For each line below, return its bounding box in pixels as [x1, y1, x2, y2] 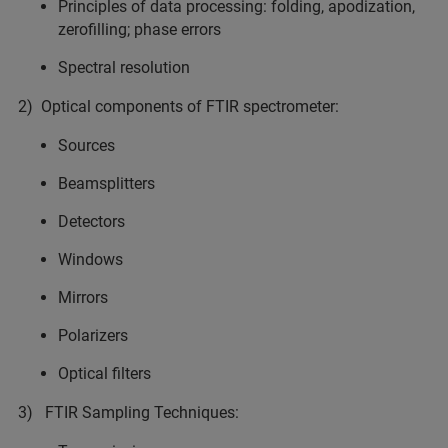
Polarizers [58, 326, 128, 345]
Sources [58, 136, 115, 155]
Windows [58, 250, 123, 269]
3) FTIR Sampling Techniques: [18, 403, 239, 422]
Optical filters [58, 364, 151, 383]
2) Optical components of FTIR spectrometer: [18, 97, 339, 116]
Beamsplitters [58, 174, 155, 193]
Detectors [58, 212, 125, 231]
